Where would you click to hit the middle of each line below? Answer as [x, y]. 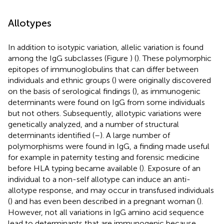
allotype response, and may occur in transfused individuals [111, 190]
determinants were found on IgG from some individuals [106, 102]
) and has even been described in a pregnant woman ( [104, 201]
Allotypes [30, 23]
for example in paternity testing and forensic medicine [104, 157]
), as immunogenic [167, 91]
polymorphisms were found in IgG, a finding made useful [109, 146]
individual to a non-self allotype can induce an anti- [99, 179]
